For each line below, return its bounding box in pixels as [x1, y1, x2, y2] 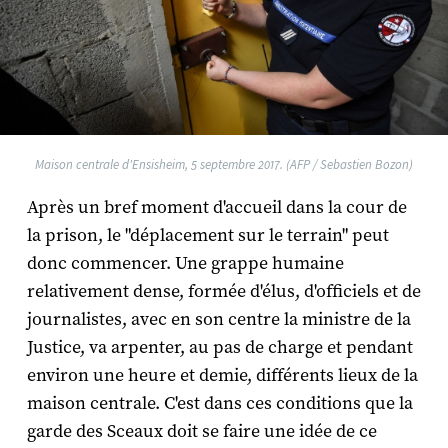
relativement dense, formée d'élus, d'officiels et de [26, 280, 421, 304]
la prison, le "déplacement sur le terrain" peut [26, 224, 389, 248]
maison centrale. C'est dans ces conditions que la [26, 392, 413, 416]
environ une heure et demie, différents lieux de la [26, 364, 418, 388]
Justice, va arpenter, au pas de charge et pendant [26, 336, 413, 360]
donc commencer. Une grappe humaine [26, 252, 344, 276]
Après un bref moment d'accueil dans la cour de [26, 196, 407, 220]
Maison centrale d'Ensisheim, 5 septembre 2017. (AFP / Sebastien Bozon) [35, 157, 413, 173]
